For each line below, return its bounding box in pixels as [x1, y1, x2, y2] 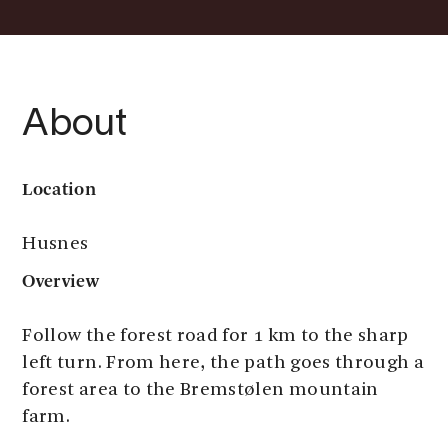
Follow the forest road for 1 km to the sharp [22, 327, 409, 346]
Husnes [22, 235, 89, 254]
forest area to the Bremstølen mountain [22, 381, 379, 400]
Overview [22, 270, 100, 292]
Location [22, 178, 97, 200]
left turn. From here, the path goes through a [22, 354, 425, 373]
